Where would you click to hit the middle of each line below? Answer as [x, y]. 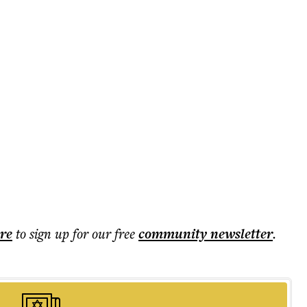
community [173, 234]
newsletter [240, 234]
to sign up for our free [75, 233]
